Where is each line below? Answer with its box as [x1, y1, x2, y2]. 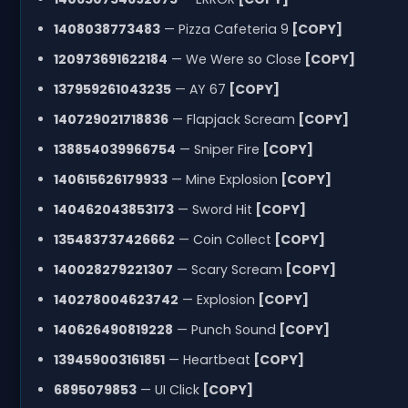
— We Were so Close [167, 49, 301, 68]
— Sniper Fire [175, 139, 260, 158]
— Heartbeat [164, 350, 250, 369]
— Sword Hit [173, 199, 252, 219]
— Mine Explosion [167, 169, 278, 189]
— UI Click [136, 380, 199, 399]
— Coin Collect [174, 229, 271, 249]
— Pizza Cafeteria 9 [159, 19, 289, 38]
